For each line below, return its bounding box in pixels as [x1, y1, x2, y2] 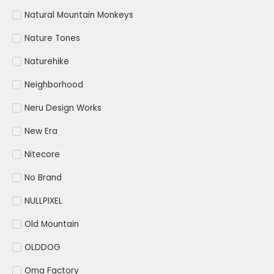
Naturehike [24, 56, 69, 68]
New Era [24, 125, 57, 138]
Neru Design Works [24, 102, 102, 114]
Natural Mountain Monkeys [24, 9, 133, 21]
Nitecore [24, 149, 60, 161]
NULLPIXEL [24, 195, 62, 207]
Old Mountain [24, 218, 79, 231]
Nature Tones [24, 32, 80, 45]
